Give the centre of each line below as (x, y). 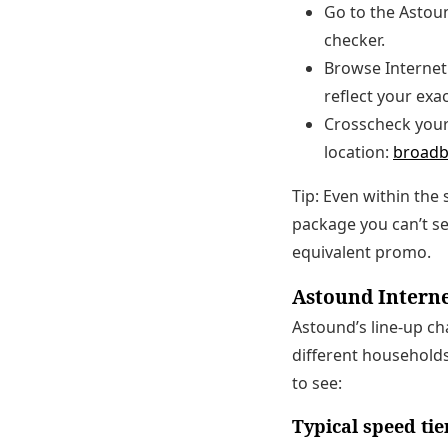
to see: (317, 382)
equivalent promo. (361, 251)
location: (358, 151)
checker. (354, 39)
